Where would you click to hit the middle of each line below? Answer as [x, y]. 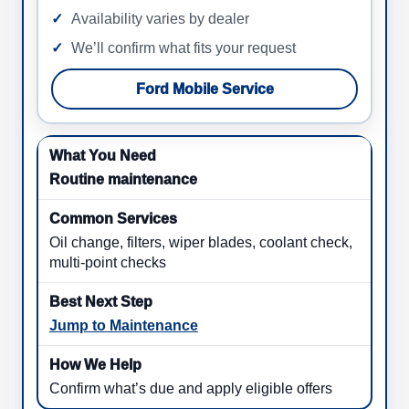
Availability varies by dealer [160, 19]
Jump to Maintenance [124, 326]
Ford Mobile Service [204, 89]
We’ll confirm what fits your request [184, 48]
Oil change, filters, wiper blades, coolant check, [201, 243]
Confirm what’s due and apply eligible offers [191, 389]
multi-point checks [108, 263]
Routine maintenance [123, 180]
